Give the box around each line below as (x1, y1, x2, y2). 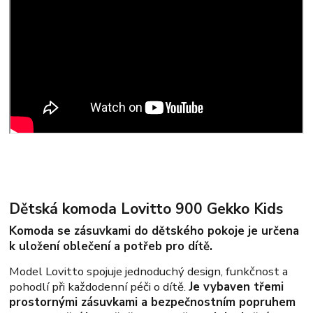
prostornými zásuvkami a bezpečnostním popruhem (9, 294, 296, 311)
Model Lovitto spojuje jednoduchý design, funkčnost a (9, 263, 289, 280)
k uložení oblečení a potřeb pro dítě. (9, 238, 213, 255)
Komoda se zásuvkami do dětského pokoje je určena (9, 223, 300, 240)
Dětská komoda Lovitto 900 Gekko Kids (9, 198, 284, 219)
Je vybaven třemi (189, 279, 284, 296)
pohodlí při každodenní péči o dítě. (9, 279, 189, 296)
